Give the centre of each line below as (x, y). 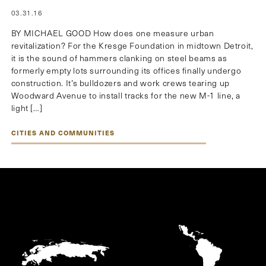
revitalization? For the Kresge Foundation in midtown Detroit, (132, 46)
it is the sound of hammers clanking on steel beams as (119, 58)
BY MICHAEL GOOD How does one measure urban (113, 33)
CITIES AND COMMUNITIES (63, 133)
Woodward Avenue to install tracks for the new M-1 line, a (126, 96)
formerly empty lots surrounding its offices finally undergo (126, 71)
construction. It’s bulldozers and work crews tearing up (120, 83)
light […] (27, 108)
